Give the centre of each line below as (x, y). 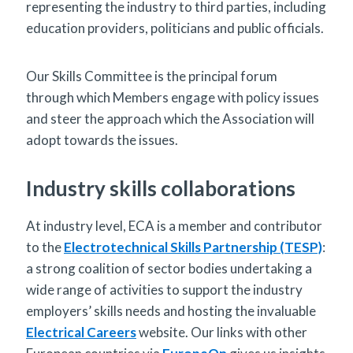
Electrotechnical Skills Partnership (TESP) (193, 247)
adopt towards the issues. (102, 139)
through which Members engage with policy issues (173, 97)
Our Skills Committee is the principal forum (152, 76)
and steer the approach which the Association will (170, 118)
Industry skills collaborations (161, 188)
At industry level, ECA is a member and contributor (174, 225)
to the (45, 247)
